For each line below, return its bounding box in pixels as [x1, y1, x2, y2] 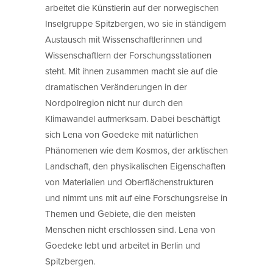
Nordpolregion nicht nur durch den [45, 96, 183, 109]
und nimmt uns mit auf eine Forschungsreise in [45, 191, 227, 204]
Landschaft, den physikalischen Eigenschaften [45, 159, 225, 172]
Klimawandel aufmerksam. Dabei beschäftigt [45, 112, 220, 125]
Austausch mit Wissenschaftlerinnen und [45, 32, 202, 46]
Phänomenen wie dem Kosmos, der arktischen [45, 143, 228, 157]
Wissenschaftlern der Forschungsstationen [45, 48, 211, 62]
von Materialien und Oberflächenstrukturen [45, 175, 213, 188]
